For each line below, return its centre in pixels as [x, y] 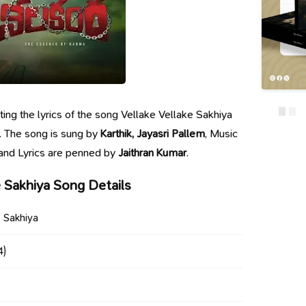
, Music [222, 134]
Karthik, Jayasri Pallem [153, 134]
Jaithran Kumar [153, 153]
